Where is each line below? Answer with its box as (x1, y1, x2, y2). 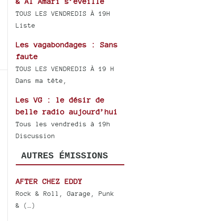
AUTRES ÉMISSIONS (21, 151, 108, 161)
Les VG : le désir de (16, 96, 105, 105)
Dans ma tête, (16, 77, 68, 85)
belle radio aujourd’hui (16, 108, 118, 116)
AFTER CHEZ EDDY (16, 177, 83, 185)
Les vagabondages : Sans (16, 40, 118, 49)
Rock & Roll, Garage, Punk (16, 189, 115, 197)
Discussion (16, 132, 56, 140)
